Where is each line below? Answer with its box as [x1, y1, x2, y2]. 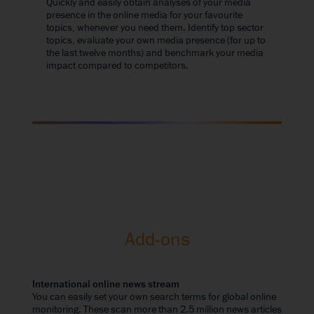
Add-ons [124, 227, 190, 252]
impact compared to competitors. [46, 58, 189, 72]
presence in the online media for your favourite [46, 8, 243, 22]
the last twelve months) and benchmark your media [46, 46, 264, 60]
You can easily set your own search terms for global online [32, 289, 276, 303]
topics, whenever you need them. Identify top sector [46, 20, 264, 34]
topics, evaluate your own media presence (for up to [46, 33, 266, 47]
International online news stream [32, 277, 179, 291]
